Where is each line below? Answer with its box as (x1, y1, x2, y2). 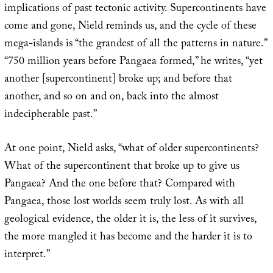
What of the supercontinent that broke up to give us (4, 157, 239, 177)
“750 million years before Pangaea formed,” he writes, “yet (4, 52, 263, 72)
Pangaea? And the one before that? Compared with (4, 175, 235, 194)
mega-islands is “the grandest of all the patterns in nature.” (4, 35, 266, 54)
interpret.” (4, 246, 50, 265)
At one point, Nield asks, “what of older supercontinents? (4, 140, 259, 159)
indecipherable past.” (4, 105, 97, 125)
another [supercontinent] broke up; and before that (4, 70, 232, 90)
